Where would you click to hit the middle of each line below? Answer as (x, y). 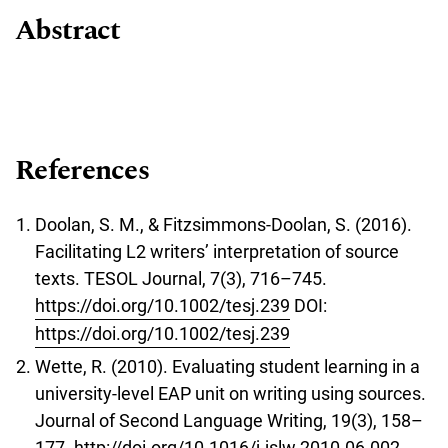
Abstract (68, 31)
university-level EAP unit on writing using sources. (230, 393)
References (82, 171)
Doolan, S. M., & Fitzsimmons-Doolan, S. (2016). (223, 225)
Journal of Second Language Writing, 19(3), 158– (229, 420)
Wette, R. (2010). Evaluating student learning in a (227, 366)
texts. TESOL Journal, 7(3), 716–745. (181, 279)
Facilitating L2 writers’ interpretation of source (217, 252)
